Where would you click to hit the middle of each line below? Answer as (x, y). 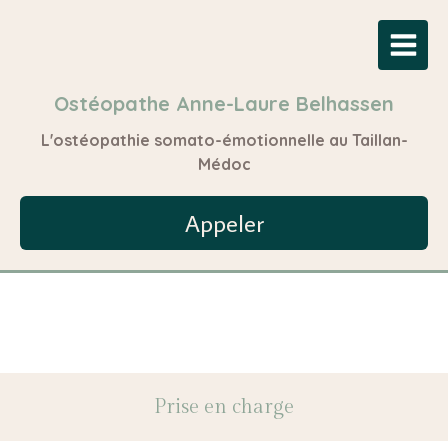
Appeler (224, 222)
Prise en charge (224, 407)
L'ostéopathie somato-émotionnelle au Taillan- (224, 140)
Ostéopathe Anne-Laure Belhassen (224, 103)
